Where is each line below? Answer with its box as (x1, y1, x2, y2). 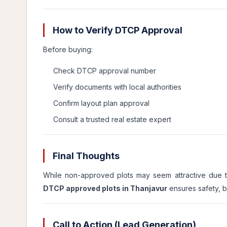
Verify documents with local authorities (53, 83, 181, 91)
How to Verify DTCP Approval (51, 25, 182, 35)
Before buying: (43, 45, 93, 54)
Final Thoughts (51, 150, 120, 161)
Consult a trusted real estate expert (53, 115, 171, 124)
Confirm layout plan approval (53, 99, 149, 107)
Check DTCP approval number (53, 66, 156, 75)
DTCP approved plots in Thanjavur (43, 184, 167, 193)
